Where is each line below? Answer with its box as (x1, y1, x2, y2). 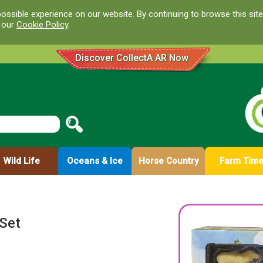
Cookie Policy (16, 19, 68, 30)
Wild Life (3, 156, 40, 167)
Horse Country (138, 156, 198, 167)
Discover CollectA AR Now (75, 52, 188, 63)
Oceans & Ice (67, 156, 123, 167)
